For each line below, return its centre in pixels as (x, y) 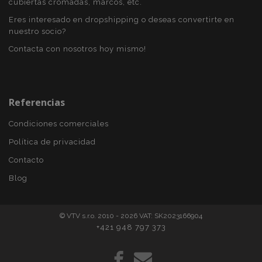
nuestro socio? (37, 31)
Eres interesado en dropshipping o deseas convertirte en (122, 20)
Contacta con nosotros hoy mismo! (77, 49)
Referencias (37, 102)
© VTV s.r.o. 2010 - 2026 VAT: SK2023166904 (131, 216)
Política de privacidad (52, 142)
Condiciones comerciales (59, 124)
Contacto (26, 160)
